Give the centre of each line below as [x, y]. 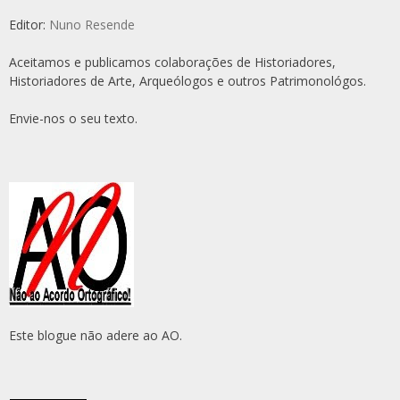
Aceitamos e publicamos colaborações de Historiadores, [172, 62]
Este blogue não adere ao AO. [96, 335]
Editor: [29, 24]
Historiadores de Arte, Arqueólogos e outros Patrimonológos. [187, 80]
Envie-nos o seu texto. [73, 118]
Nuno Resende [92, 24]
